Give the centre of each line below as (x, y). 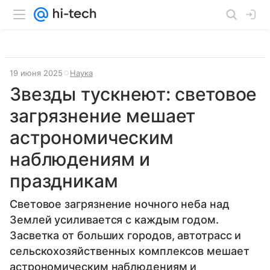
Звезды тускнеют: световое (133, 94)
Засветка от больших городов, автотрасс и (126, 235)
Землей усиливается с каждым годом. (114, 220)
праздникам (64, 181)
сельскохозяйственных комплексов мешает (130, 251)
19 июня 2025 (36, 73)
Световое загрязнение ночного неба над (120, 204)
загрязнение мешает (103, 116)
